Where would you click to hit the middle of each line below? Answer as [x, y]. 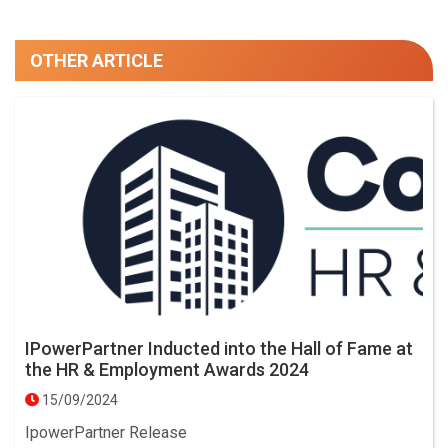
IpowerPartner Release [106, 433]
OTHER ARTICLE [96, 60]
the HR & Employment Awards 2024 [167, 370]
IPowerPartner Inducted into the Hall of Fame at [219, 349]
